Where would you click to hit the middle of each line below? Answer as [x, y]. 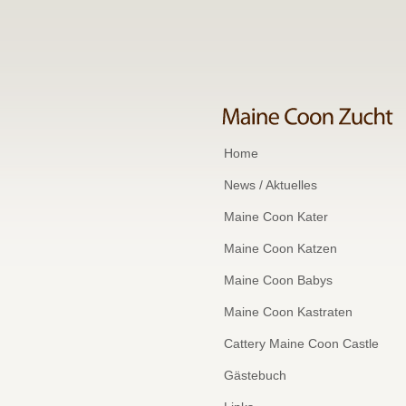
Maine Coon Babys [278, 280]
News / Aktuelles [270, 185]
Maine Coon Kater [275, 217]
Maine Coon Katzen [280, 248]
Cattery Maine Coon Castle [301, 343]
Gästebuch [255, 375]
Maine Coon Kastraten [288, 312]
